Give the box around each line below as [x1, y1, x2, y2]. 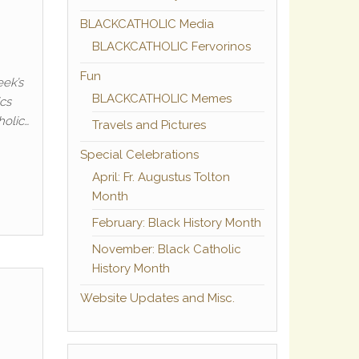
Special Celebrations [79, 147, 199, 162]
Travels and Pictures [91, 117, 206, 132]
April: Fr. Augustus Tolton [91, 169, 230, 184]
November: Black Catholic [91, 241, 241, 256]
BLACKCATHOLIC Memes [91, 91, 232, 106]
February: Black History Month [91, 215, 261, 230]
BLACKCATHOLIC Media [79, 16, 214, 31]
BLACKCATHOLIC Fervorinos [91, 38, 251, 54]
